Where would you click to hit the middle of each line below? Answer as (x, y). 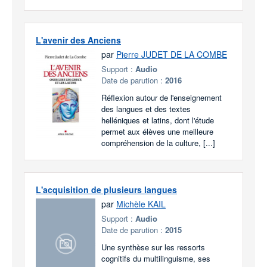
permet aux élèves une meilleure (157, 131)
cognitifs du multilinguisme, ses (156, 258)
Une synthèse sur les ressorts (153, 247)
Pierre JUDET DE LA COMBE (172, 54)
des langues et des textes (146, 109)
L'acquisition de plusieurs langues (106, 190)
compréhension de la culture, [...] (158, 143)
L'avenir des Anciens (78, 40)
